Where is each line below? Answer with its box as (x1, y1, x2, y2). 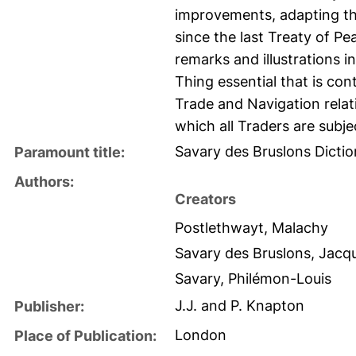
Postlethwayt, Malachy (175, 219, 328, 236)
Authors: (14, 172, 74, 190)
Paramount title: (14, 143, 125, 161)
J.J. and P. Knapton (175, 296, 304, 314)
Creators (175, 190, 236, 207)
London (175, 326, 226, 343)
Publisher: (14, 297, 84, 315)
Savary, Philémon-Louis (175, 269, 331, 287)
